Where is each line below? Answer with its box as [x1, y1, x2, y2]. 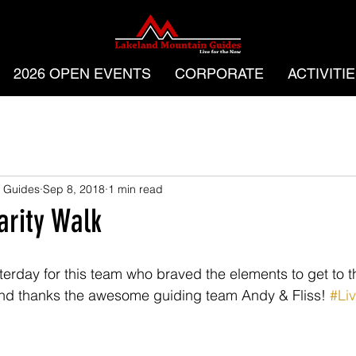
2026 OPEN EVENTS [13, 65, 151, 82]
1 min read [108, 181, 163, 196]
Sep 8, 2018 [43, 181, 105, 196]
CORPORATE [174, 65, 264, 82]
